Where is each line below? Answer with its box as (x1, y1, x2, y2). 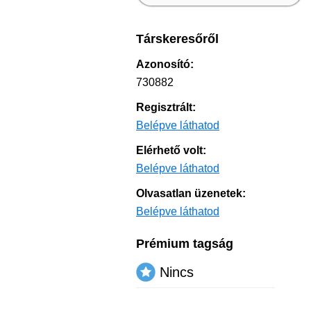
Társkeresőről (136, 32, 219, 46)
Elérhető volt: (136, 144, 206, 156)
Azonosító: (136, 58, 194, 70)
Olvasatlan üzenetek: (136, 187, 246, 199)
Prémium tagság (136, 237, 233, 251)
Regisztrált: (136, 101, 196, 113)
